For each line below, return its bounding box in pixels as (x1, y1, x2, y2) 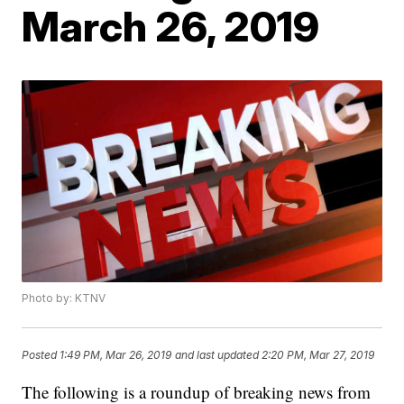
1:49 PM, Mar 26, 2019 (60, 347, 172, 362)
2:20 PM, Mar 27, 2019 (262, 347, 375, 362)
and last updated (175, 347, 260, 362)
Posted (22, 347, 60, 362)
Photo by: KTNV (22, 291, 106, 306)
